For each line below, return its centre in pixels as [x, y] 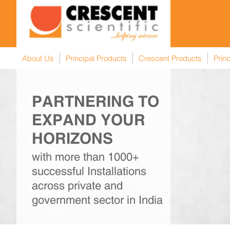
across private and [77, 186]
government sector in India [97, 200]
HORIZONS [72, 139]
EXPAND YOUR [89, 120]
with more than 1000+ [85, 157]
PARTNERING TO [95, 102]
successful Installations [89, 171]
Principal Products [96, 58]
